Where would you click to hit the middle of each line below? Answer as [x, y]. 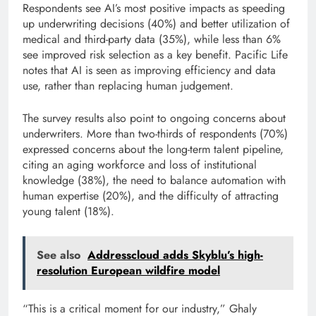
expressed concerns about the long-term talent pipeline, [153, 149]
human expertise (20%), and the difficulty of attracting [151, 195]
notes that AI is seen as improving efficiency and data [149, 70]
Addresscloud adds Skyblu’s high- [175, 255]
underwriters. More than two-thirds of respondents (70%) [155, 133]
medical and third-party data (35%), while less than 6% [152, 39]
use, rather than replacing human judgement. [128, 85]
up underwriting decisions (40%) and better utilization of [156, 23]
